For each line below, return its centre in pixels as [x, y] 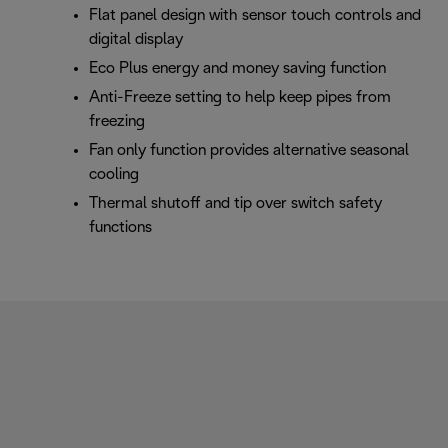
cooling [114, 174]
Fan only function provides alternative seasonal [249, 150]
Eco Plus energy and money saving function [239, 68]
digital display [136, 39]
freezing [117, 121]
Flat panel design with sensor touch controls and [255, 15]
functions [120, 227]
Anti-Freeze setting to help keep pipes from [240, 97]
